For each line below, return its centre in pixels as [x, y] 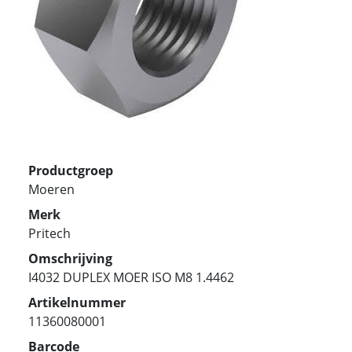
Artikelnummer [77, 302]
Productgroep [71, 170]
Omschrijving [70, 258]
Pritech [49, 233]
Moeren [51, 189]
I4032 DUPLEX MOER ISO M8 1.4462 [131, 277]
